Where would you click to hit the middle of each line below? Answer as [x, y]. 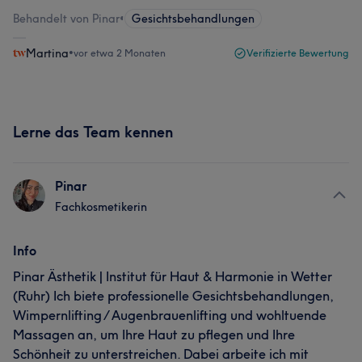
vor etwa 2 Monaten [120, 53]
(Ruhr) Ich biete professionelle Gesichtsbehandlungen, [173, 296]
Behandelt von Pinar [66, 19]
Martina [47, 53]
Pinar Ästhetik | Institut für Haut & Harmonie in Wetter [173, 276]
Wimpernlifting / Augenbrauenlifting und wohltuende [170, 315]
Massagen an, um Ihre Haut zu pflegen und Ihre [154, 335]
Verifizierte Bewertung [298, 53]
